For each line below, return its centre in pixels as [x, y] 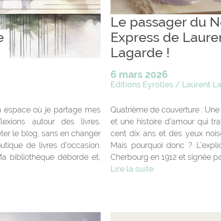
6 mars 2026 [139, 74]
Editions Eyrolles [142, 84]
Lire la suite [132, 169]
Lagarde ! [140, 52]
